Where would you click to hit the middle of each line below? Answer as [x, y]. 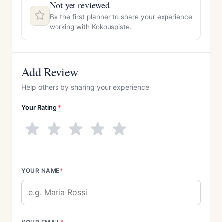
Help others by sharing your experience [85, 87]
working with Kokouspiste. [91, 27]
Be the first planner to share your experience [121, 17]
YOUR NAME [41, 171]
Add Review [50, 72]
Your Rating [40, 107]
